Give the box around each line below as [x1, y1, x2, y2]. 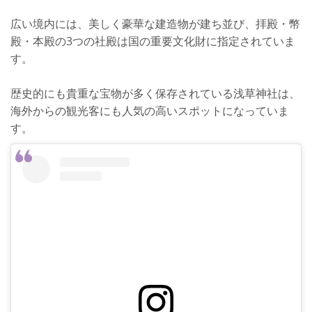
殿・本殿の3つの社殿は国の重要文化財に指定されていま [10, 33, 295, 49]
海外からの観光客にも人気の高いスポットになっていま [10, 103, 289, 118]
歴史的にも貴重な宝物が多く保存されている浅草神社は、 [10, 86, 300, 101]
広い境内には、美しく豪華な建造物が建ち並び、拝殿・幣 [10, 16, 300, 31]
